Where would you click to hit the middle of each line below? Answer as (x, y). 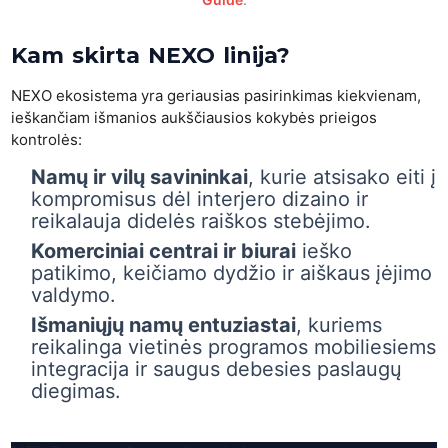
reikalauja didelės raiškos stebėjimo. (201, 221)
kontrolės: (47, 140)
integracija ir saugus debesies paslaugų (217, 369)
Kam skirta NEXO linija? (151, 56)
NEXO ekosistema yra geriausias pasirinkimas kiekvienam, (216, 96)
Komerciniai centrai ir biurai (164, 251)
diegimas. (76, 391)
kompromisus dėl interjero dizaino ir (200, 199)
